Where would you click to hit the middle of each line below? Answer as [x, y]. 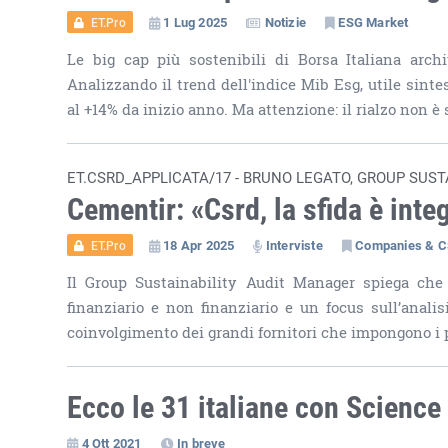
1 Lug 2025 [195, 21]
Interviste [294, 244]
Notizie [285, 21]
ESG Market [373, 21]
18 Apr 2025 [199, 244]
